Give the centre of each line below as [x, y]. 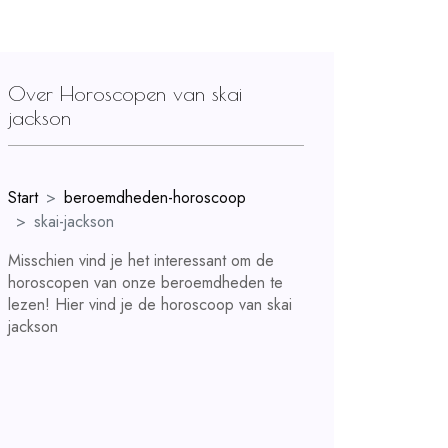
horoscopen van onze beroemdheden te [145, 282]
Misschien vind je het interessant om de [141, 260]
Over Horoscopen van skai [125, 93]
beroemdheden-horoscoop [155, 197]
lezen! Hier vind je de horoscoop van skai [150, 304]
